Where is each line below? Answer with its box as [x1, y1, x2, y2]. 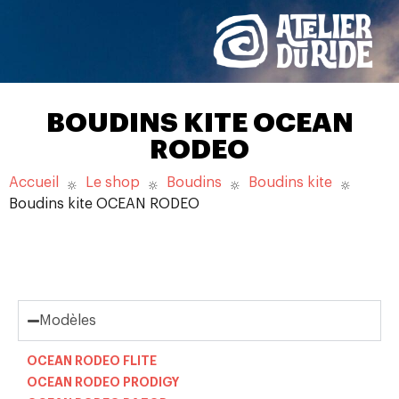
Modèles [39, 313, 97, 329]
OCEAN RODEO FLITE [27, 354, 157, 368]
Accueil [9, 175, 59, 191]
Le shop [85, 175, 140, 191]
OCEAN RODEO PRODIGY [27, 376, 179, 389]
